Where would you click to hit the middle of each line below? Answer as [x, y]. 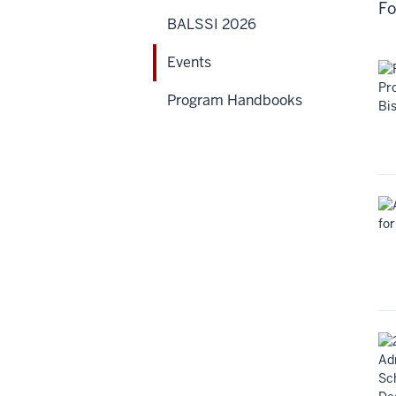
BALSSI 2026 [212, 25]
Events [189, 63]
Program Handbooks [235, 101]
